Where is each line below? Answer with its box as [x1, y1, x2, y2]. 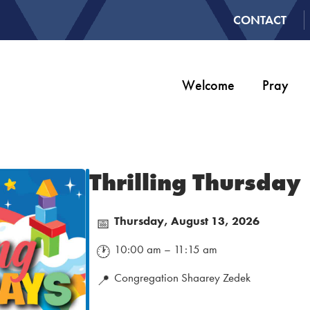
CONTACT [232, 12, 286, 28]
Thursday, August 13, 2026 [114, 212, 259, 228]
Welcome [181, 76, 235, 94]
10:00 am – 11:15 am [114, 241, 217, 257]
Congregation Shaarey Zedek [114, 269, 250, 285]
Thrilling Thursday [89, 167, 300, 197]
